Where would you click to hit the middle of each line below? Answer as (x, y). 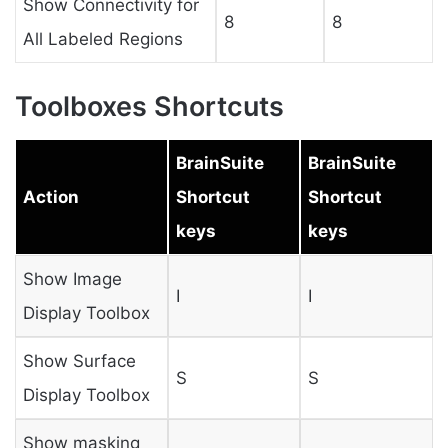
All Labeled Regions (102, 38)
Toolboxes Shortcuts (149, 107)
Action (50, 196)
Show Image (72, 278)
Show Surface (79, 360)
